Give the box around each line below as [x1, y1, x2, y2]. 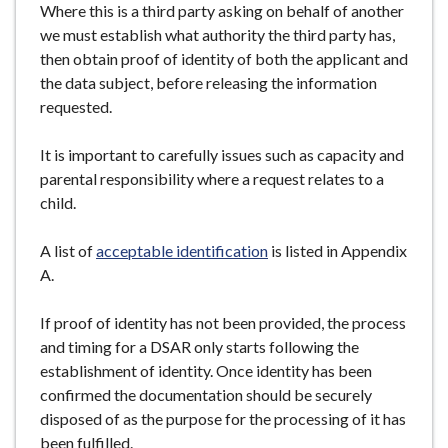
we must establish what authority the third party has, [40, 25, 395, 44]
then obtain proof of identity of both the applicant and [40, 49, 408, 68]
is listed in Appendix [268, 241, 407, 260]
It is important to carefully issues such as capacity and [40, 145, 404, 164]
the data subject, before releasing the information [40, 73, 377, 92]
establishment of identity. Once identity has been [40, 361, 372, 380]
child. [40, 193, 76, 212]
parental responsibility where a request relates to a [40, 169, 384, 188]
